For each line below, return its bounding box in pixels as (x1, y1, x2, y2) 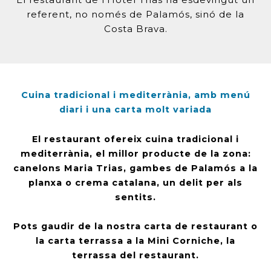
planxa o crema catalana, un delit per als (28, 177, 243, 188)
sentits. (115, 192, 156, 203)
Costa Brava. (103, 23, 168, 34)
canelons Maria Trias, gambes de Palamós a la (13, 163, 258, 174)
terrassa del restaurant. (72, 250, 199, 261)
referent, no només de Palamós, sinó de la (27, 8, 244, 20)
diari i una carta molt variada (59, 104, 212, 115)
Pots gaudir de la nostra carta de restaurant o (13, 221, 258, 232)
